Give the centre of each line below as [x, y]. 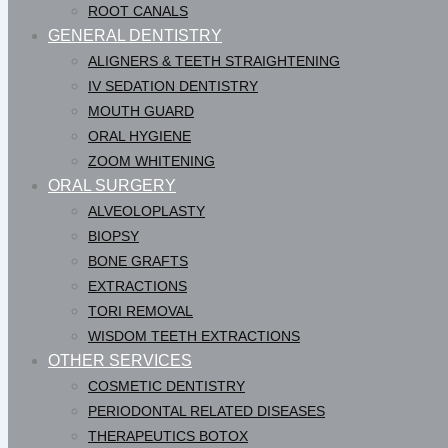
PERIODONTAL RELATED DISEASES [206, 411]
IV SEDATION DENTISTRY [173, 86]
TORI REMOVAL [140, 311]
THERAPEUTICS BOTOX [168, 436]
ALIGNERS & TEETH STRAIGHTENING [214, 61]
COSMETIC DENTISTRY [166, 386]
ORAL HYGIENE [139, 136]
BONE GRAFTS [138, 261]
